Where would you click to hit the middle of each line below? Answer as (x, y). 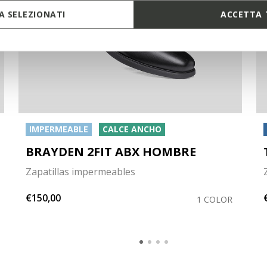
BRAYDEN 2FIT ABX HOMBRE (111, 151)
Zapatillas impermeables (80, 171)
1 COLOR (214, 199)
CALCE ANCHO (132, 129)
